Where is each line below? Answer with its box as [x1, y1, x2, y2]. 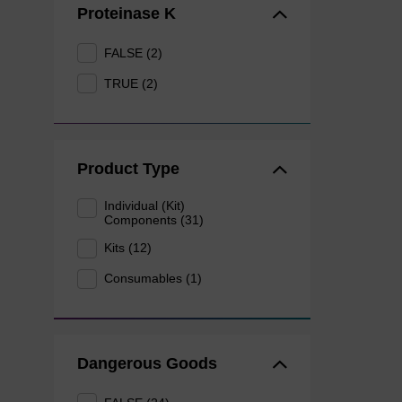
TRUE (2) [104, 75, 159, 91]
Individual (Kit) [104, 197, 186, 213]
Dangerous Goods [76, 354, 217, 373]
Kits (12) [104, 240, 153, 256]
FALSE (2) [104, 45, 163, 60]
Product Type [76, 159, 179, 178]
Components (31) [104, 212, 205, 227]
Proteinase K [76, 4, 176, 23]
